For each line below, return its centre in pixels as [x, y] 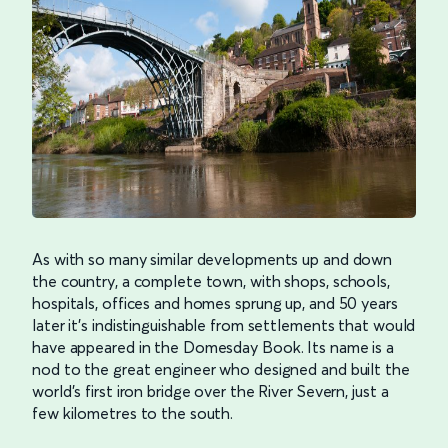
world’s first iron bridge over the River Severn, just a [210, 390]
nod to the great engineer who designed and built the [221, 368]
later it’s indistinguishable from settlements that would [224, 324]
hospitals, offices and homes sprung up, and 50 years [215, 302]
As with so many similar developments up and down [212, 258]
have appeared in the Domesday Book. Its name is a [213, 346]
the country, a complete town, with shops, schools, [211, 280]
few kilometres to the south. [133, 412]
